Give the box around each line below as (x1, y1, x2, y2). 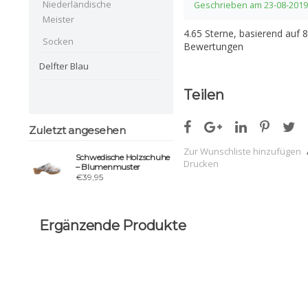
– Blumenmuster (75, 162, 140, 173)
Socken (43, 34, 74, 47)
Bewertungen (184, 40, 243, 53)
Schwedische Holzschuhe (75, 152, 170, 163)
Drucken (184, 157, 219, 170)
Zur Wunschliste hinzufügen (184, 145, 301, 158)
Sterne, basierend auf (202, 27, 302, 40)
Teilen (184, 87, 224, 103)
